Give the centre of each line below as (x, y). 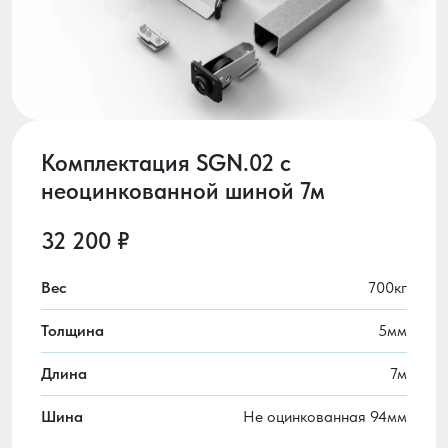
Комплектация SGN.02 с (165, 163)
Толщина (72, 331)
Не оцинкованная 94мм (325, 417)
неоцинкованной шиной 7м (182, 191)
